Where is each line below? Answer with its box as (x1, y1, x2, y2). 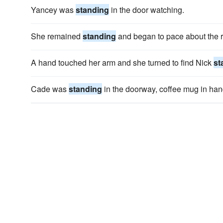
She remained (31, 30, 83, 42)
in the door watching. (109, 4, 184, 15)
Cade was (31, 83, 69, 95)
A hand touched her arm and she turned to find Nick (31, 57, 214, 68)
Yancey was (31, 4, 76, 15)
